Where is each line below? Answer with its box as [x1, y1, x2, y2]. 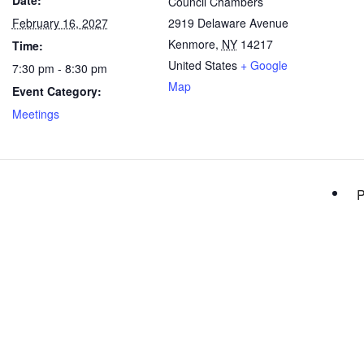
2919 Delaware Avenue [167, 15, 288, 31]
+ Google [240, 57, 288, 73]
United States [167, 57, 237, 73]
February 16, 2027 [11, 15, 108, 31]
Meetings [11, 106, 59, 122]
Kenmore [167, 36, 215, 52]
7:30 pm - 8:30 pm [11, 60, 107, 76]
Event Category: [11, 83, 102, 99]
